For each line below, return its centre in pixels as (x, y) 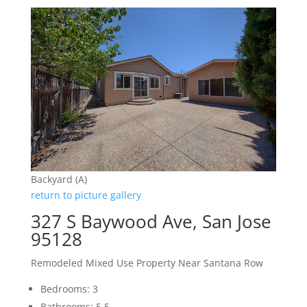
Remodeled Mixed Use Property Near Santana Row (147, 263)
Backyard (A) (59, 180)
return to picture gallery (86, 195)
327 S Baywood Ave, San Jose (151, 222)
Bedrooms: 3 (69, 289)
